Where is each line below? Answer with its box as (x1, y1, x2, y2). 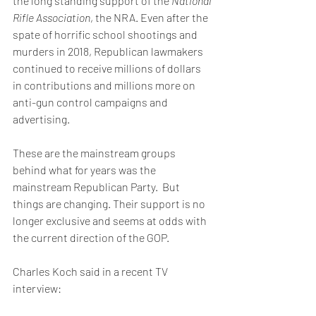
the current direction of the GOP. (13, 231, 169, 244)
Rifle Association (13, 11, 90, 24)
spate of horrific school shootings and (13, 28, 200, 41)
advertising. (13, 112, 70, 126)
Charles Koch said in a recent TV (13, 265, 170, 278)
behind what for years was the (13, 163, 158, 176)
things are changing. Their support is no (13, 197, 207, 210)
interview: (13, 281, 63, 295)
